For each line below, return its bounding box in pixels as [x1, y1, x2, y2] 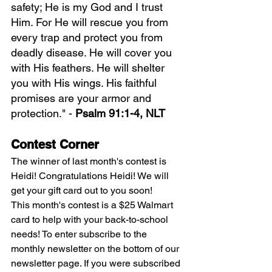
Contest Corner [11, 137, 99, 152]
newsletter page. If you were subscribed [11, 257, 183, 270]
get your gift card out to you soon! [11, 185, 152, 197]
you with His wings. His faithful [11, 76, 160, 90]
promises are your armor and [11, 92, 154, 105]
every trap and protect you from [11, 31, 166, 44]
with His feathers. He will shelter [11, 61, 168, 75]
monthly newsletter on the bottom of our [11, 243, 182, 255]
